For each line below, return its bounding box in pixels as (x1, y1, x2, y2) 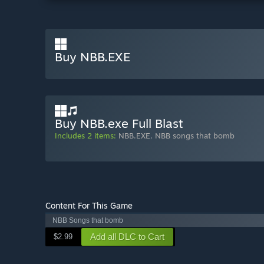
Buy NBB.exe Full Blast (55, 115, 183, 131)
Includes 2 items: (55, 131, 116, 141)
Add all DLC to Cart (90, 232, 164, 242)
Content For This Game (45, 200, 133, 211)
